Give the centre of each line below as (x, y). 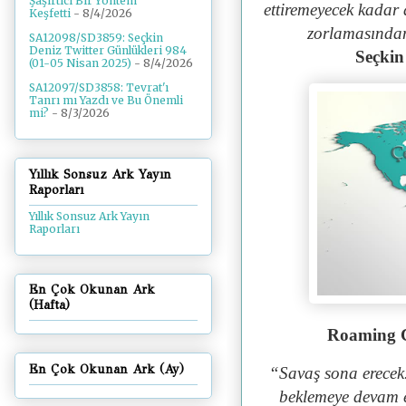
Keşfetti (50, 14)
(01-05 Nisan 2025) (80, 63)
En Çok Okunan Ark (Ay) (106, 369)
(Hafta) (49, 305)
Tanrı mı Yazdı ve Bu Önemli (106, 101)
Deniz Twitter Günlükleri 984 (108, 51)
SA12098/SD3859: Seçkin (96, 38)
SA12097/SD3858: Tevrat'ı (99, 88)
